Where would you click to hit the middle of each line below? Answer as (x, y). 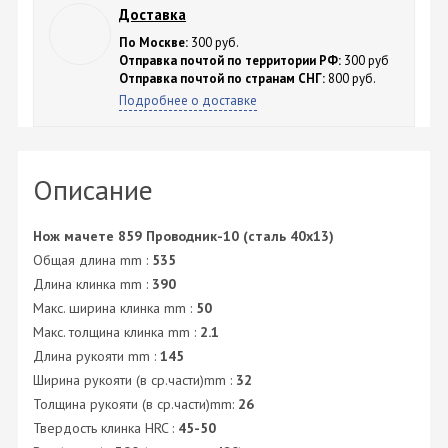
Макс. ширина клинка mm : (114, 308)
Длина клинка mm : (92, 284)
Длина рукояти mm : (96, 356)
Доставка (152, 15)
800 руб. (350, 79)
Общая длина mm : (92, 260)
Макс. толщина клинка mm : (116, 332)
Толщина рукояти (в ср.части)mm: (135, 404)
